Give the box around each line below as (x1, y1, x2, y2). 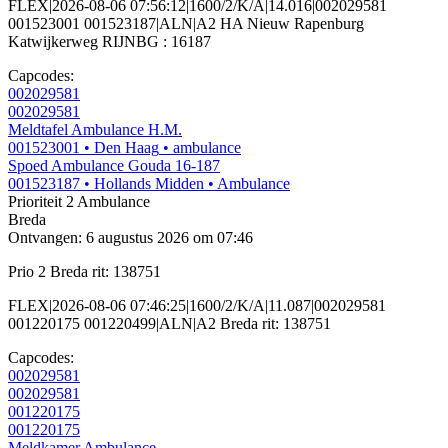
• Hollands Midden (84, 175, 204, 193)
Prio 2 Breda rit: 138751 (8, 263, 161, 281)
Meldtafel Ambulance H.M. (8, 121, 182, 139)
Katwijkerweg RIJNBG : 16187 (8, 33, 211, 51)
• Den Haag (84, 139, 159, 157)
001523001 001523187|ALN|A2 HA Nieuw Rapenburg (8, 15, 364, 33)
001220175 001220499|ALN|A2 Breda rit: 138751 (8, 315, 331, 333)
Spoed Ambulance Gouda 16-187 (8, 157, 220, 175)
